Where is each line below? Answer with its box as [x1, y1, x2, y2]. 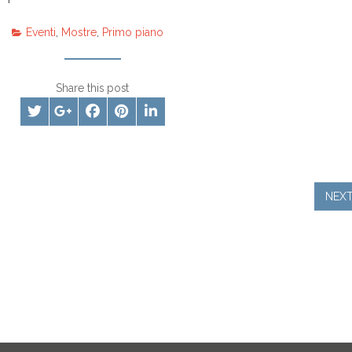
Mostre [60, 26, 97, 39]
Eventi [25, 26, 56, 39]
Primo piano [101, 26, 163, 39]
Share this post [56, 82, 130, 95]
